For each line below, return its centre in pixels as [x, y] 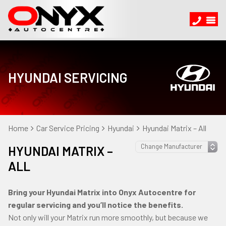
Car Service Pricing [68, 128]
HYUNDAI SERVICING [68, 77]
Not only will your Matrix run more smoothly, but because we [108, 217]
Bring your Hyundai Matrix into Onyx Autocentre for [102, 192]
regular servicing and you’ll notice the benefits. [96, 205]
